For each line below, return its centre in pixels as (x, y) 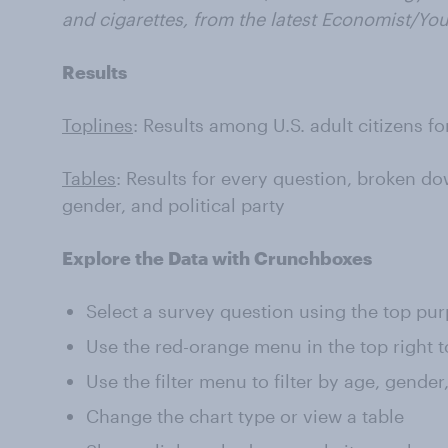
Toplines (97, 125)
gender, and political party (173, 205)
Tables (89, 178)
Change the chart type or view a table (245, 416)
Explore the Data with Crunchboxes (217, 258)
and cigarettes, (125, 19)
